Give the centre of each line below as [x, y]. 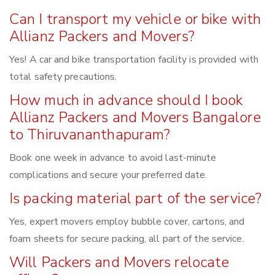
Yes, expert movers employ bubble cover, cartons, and [127, 222]
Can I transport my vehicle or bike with [135, 19]
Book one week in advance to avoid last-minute [113, 158]
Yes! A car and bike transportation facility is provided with [134, 60]
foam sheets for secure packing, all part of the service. [127, 239]
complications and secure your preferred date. [108, 175]
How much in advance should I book [126, 100]
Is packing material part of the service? [135, 199]
